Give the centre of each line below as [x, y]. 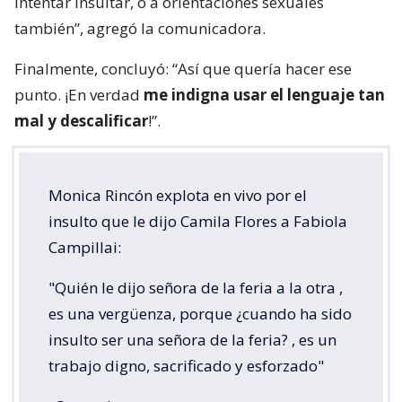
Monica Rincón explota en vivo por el [178, 196]
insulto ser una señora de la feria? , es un [192, 340]
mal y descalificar [81, 121]
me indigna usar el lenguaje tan [262, 95]
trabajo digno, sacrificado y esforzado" [186, 366]
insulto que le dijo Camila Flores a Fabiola [198, 222]
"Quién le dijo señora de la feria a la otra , [196, 288]
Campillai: [85, 248]
